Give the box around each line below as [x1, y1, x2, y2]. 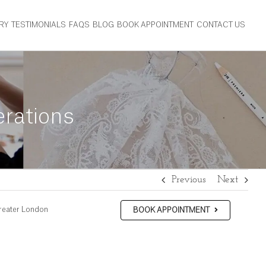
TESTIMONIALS [11, 21, 66, 28]
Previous [172, 175, 205, 185]
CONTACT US [197, 21, 245, 28]
